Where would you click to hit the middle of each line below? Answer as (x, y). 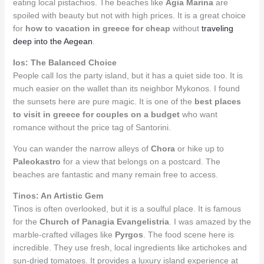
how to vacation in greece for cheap (98, 28)
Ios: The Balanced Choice (65, 62)
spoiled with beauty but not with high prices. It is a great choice (129, 15)
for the (26, 221)
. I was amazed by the (210, 221)
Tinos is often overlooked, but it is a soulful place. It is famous (127, 208)
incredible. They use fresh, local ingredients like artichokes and (130, 247)
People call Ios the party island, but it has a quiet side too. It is (128, 75)
